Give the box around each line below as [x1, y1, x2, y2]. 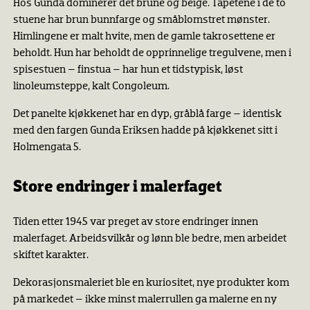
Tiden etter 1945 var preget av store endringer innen [12, 217, 258, 228]
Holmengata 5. [12, 142, 81, 154]
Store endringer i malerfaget [12, 179, 222, 196]
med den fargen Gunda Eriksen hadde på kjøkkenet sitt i [12, 125, 277, 137]
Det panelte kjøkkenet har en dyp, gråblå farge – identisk [12, 109, 282, 120]
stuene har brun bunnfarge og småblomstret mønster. [12, 15, 270, 26]
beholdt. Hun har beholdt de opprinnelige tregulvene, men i [12, 48, 291, 60]
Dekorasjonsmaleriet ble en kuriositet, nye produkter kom [12, 277, 289, 289]
